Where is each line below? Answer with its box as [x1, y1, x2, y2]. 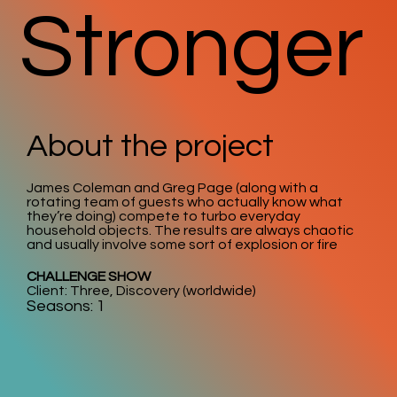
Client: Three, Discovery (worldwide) [27, 284, 256, 298]
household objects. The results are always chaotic [27, 223, 354, 237]
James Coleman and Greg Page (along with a [27, 181, 319, 195]
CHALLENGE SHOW [27, 269, 151, 284]
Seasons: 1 [27, 298, 105, 315]
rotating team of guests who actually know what [27, 195, 344, 209]
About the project [27, 129, 274, 163]
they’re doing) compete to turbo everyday [27, 209, 301, 223]
